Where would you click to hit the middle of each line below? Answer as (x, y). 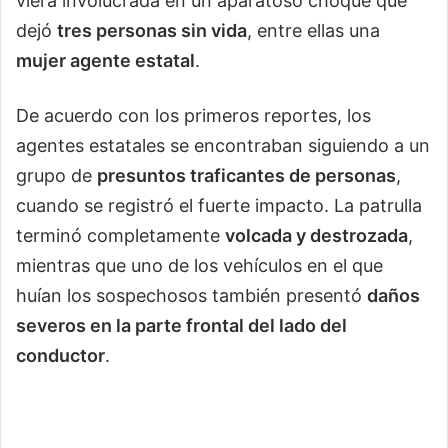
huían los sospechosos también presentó (191, 296)
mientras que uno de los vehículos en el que (199, 266)
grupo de (56, 176)
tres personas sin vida (152, 31)
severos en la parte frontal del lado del (181, 326)
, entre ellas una (313, 31)
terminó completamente (120, 236)
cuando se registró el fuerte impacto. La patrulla (219, 206)
